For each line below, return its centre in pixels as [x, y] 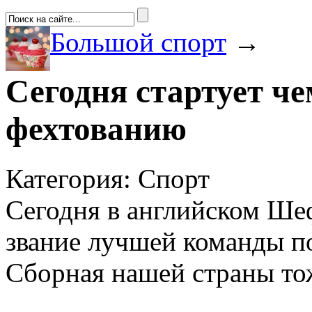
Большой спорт [138, 42]
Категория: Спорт [108, 178]
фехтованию [96, 129]
